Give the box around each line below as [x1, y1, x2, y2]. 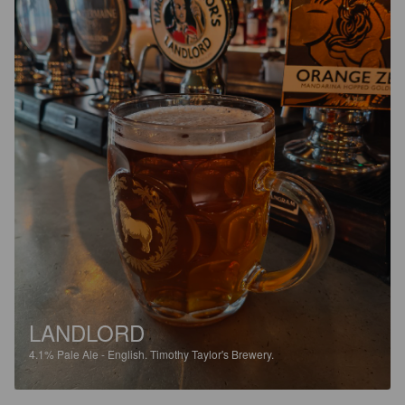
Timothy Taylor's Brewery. [150, 345, 274, 362]
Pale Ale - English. [57, 345, 150, 362]
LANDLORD [29, 316, 145, 348]
